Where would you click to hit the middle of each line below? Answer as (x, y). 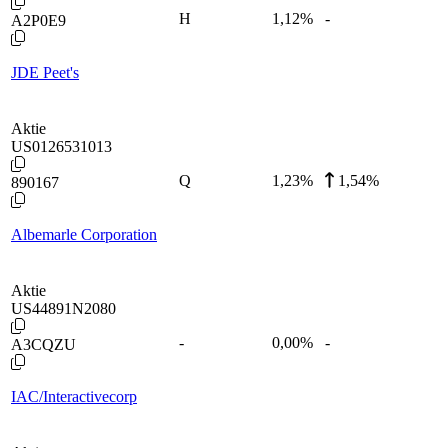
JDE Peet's (45, 72)
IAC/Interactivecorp (74, 396)
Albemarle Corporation (84, 234)
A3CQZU (43, 344)
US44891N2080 (63, 308)
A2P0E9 (38, 20)
